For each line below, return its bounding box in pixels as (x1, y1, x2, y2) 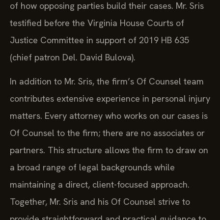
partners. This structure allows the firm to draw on (10, 144, 208, 156)
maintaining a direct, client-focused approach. (10, 178, 190, 190)
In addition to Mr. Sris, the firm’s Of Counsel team (10, 75, 204, 87)
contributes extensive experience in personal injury (10, 92, 210, 104)
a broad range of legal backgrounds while (10, 161, 175, 173)
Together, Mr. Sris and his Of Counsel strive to (10, 195, 190, 207)
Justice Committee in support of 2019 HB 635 (10, 34, 189, 46)
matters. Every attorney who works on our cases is (10, 110, 208, 121)
